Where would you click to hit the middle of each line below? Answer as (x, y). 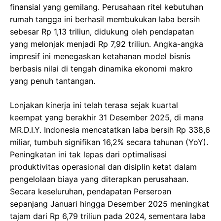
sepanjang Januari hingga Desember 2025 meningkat (110, 204)
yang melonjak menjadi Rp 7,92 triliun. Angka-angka (107, 44)
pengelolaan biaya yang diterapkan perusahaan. (99, 179)
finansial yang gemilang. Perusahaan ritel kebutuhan (107, 7)
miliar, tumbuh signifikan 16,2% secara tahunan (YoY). (109, 142)
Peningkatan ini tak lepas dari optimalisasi (88, 154)
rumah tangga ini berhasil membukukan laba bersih (105, 19)
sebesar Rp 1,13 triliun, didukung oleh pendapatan (102, 32)
